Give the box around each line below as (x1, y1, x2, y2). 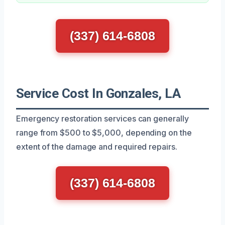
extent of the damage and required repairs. (16, 141, 177, 152)
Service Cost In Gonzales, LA (16, 85, 181, 101)
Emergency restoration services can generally (16, 113, 189, 124)
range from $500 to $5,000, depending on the (16, 127, 192, 138)
